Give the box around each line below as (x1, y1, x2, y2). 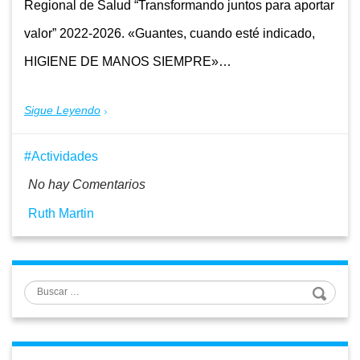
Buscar (35, 283, 76, 297)
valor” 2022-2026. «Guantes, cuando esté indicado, (24, 27, 315, 41)
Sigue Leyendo (24, 104, 100, 117)
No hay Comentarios (28, 177, 145, 191)
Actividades (31, 149, 98, 163)
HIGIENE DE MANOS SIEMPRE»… (24, 55, 231, 69)
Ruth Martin (28, 206, 94, 220)
